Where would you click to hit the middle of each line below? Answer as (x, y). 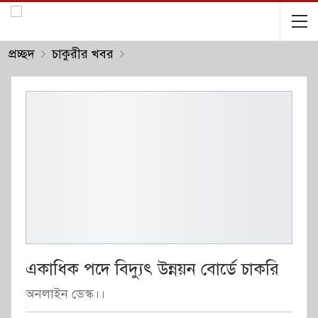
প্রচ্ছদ (22, 54)
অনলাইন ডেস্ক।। (65, 294)
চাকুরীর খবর (83, 54)
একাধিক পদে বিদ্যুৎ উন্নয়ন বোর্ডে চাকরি (152, 269)
